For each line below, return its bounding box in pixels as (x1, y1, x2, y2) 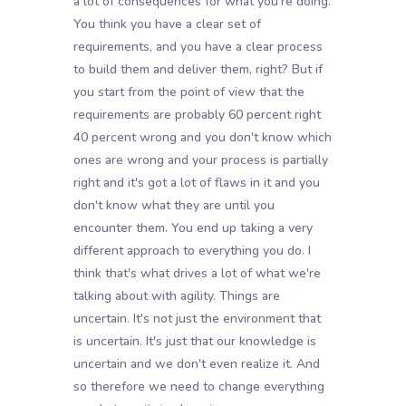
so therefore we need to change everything (72, 378, 324, 396)
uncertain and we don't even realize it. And (72, 355, 320, 373)
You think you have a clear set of (72, 15, 261, 34)
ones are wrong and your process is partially (72, 151, 328, 169)
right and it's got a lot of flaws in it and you (72, 174, 320, 192)
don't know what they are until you (72, 197, 275, 215)
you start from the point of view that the (72, 83, 304, 101)
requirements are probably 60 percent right (72, 106, 321, 124)
